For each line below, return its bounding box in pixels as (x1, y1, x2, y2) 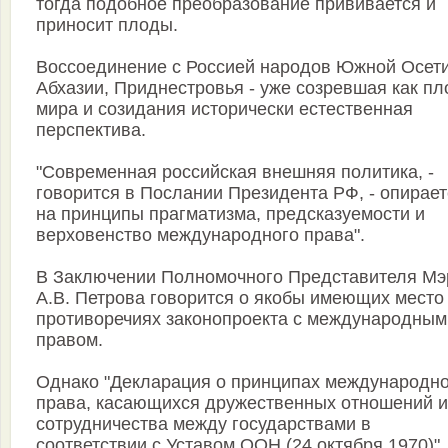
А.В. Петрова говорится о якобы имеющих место (36, 288, 444, 309)
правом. (36, 330, 103, 351)
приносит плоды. (36, 15, 178, 36)
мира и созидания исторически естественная (36, 99, 413, 120)
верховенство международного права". (36, 225, 365, 246)
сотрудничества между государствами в (36, 414, 371, 435)
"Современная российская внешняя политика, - (36, 162, 434, 183)
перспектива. (36, 120, 146, 141)
